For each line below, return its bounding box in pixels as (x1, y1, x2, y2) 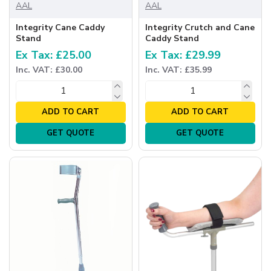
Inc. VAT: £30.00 (16, 64, 82, 76)
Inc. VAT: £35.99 (145, 64, 212, 76)
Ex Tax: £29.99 (145, 47, 221, 62)
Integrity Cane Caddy (16, 21, 105, 33)
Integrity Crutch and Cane (145, 21, 255, 33)
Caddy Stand (145, 32, 199, 44)
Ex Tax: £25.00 (16, 47, 91, 62)
